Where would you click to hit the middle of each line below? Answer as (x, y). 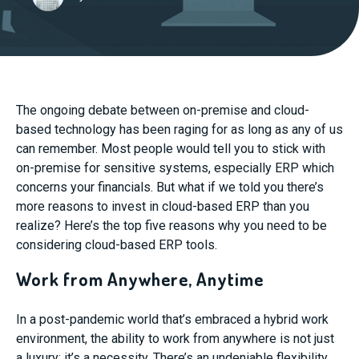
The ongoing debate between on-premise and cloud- (163, 110)
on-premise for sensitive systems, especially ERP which (175, 168)
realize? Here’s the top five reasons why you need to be (171, 226)
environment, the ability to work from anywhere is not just (175, 339)
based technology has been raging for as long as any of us (179, 129)
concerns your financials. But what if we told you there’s (170, 187)
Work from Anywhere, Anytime (140, 279)
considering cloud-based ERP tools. (117, 245)
